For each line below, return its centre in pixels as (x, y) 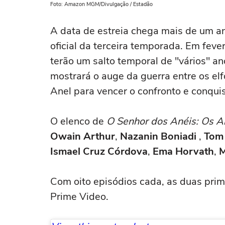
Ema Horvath (183, 151)
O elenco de (78, 121)
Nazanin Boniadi (159, 136)
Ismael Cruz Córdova (99, 151)
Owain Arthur (83, 136)
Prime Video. (79, 197)
